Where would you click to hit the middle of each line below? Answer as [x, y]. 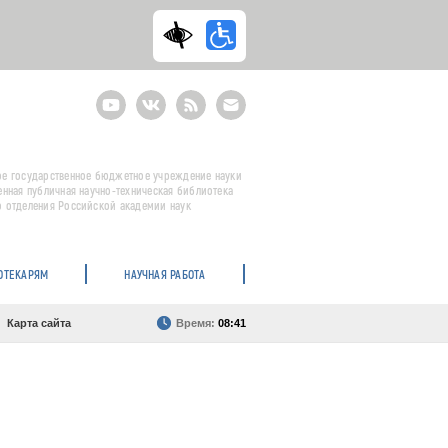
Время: [197, 323]
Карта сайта [39, 323]
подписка [242, 120]
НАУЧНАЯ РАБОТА [165, 274]
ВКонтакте [166, 96]
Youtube [118, 96]
